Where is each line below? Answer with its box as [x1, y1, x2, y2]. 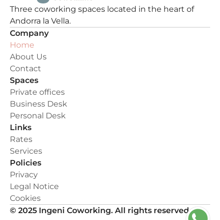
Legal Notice [10, 182, 59, 191]
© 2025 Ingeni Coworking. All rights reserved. [10, 206, 191, 215]
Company [10, 28, 49, 38]
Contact [10, 64, 41, 73]
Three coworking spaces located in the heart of [10, 4, 194, 14]
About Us [10, 52, 47, 61]
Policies [10, 158, 41, 167]
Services [10, 146, 42, 156]
